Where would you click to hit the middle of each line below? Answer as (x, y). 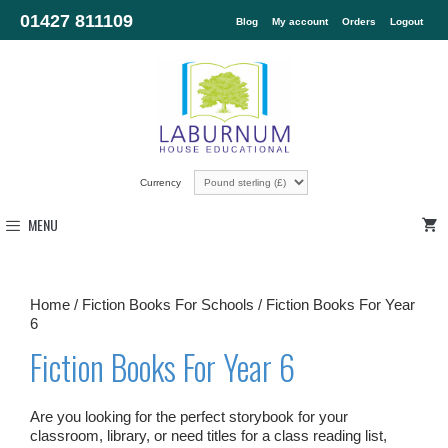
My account (300, 21)
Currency (162, 182)
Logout (406, 21)
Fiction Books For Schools (168, 304)
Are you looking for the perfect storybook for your (189, 416)
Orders (359, 21)
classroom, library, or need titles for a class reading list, (208, 435)
